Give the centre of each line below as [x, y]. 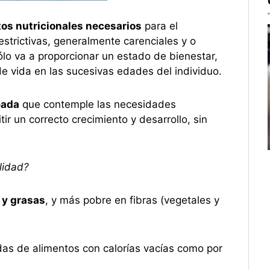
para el [159, 26]
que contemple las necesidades [97, 104]
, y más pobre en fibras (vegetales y [132, 200]
